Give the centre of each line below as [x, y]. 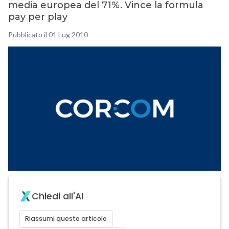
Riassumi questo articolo [66, 219]
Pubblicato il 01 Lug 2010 [48, 35]
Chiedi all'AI [57, 197]
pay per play [38, 17]
